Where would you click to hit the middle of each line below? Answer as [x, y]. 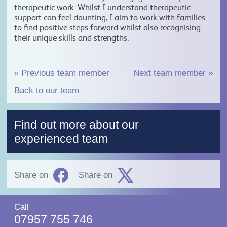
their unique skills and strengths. [71, 37]
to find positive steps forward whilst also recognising [107, 27]
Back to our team [47, 91]
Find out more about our [77, 125]
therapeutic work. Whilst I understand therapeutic [102, 7]
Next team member [171, 73]
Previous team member [64, 73]
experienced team [61, 139]
